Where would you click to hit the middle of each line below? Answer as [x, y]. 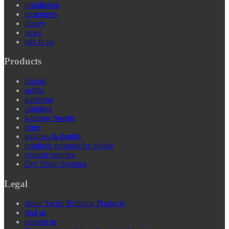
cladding [38, 109]
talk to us [39, 41]
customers [41, 14]
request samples [50, 155]
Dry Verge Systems [56, 164]
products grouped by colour [69, 146]
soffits [34, 90]
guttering [39, 100]
